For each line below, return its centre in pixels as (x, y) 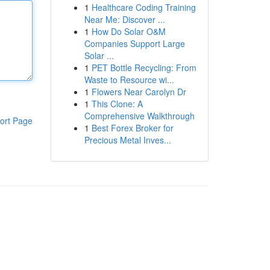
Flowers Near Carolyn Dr (139, 92)
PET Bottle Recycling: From (144, 67)
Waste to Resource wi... (129, 80)
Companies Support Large (134, 43)
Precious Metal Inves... (127, 140)
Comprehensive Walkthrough (139, 116)
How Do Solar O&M (128, 31)
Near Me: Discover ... (124, 19)
